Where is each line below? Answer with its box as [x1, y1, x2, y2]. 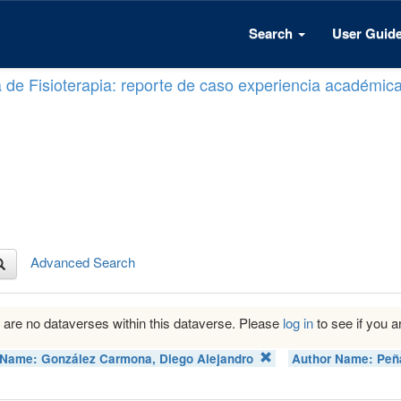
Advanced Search [30, 252, 135, 271]
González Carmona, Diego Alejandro [41, 349, 254, 367]
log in [283, 313, 313, 332]
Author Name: [292, 349, 378, 367]
